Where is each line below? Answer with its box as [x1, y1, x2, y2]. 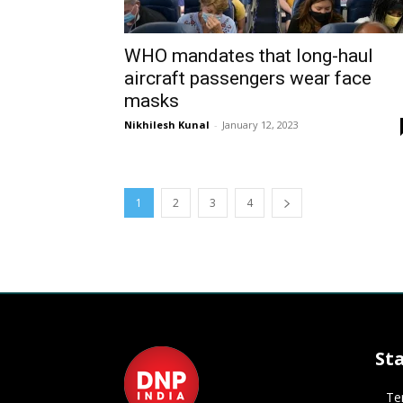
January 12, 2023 [222, 118, 299, 131]
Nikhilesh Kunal [124, 118, 210, 131]
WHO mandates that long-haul [124, 45, 373, 67]
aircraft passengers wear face [124, 67, 372, 89]
